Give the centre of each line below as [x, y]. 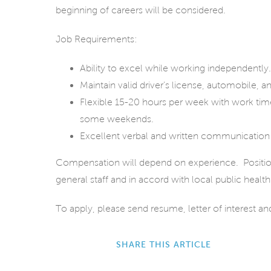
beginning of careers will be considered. [141, 10]
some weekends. [117, 119]
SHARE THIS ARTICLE [164, 244]
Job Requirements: [96, 39]
